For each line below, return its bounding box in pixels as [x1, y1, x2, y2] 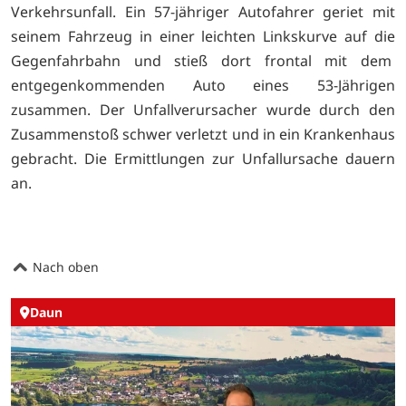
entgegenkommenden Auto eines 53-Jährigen [11, 74, 395, 95]
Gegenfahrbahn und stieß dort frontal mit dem [11, 50, 395, 71]
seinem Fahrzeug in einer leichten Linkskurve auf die [11, 25, 395, 46]
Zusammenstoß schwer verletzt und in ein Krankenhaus [11, 123, 395, 144]
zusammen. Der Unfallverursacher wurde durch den [11, 99, 395, 120]
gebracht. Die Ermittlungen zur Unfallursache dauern [11, 148, 395, 169]
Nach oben [29, 257, 99, 275]
